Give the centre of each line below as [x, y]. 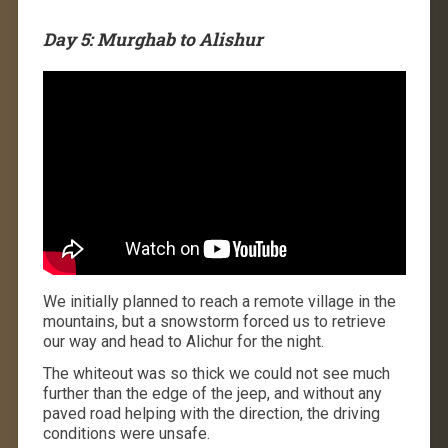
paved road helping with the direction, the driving [211, 414]
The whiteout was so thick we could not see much [216, 374]
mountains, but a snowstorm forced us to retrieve [214, 322]
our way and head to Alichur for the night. [183, 342]
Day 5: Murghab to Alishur [152, 40]
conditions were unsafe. [126, 434]
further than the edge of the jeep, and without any [212, 394]
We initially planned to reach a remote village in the [219, 302]
